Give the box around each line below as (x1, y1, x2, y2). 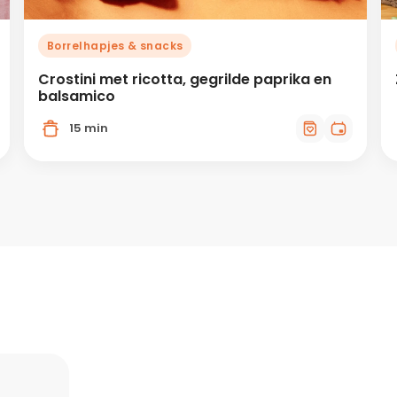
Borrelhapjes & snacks (46, 37, 183, 53)
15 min (68, 121, 108, 136)
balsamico (38, 85, 116, 106)
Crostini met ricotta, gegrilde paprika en (38, 68, 332, 90)
